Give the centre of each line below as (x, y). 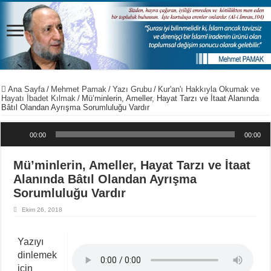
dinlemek (37, 255)
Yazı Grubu (132, 89)
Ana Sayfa (26, 89)
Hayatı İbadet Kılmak (39, 98)
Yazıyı (30, 241)
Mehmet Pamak (79, 89)
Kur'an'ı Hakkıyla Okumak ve (209, 89)
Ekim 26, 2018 (42, 209)
